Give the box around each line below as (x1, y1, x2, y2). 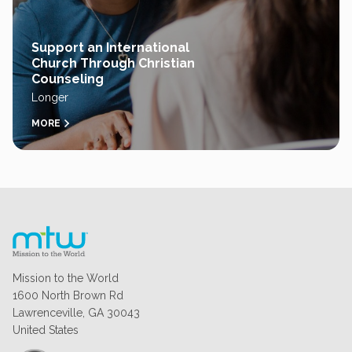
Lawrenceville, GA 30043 (13, 306, 140, 319)
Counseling (31, 71, 104, 86)
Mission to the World (13, 272, 119, 284)
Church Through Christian (31, 56, 195, 71)
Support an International (31, 40, 189, 55)
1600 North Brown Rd (13, 289, 123, 302)
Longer (31, 91, 68, 104)
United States (13, 324, 79, 336)
